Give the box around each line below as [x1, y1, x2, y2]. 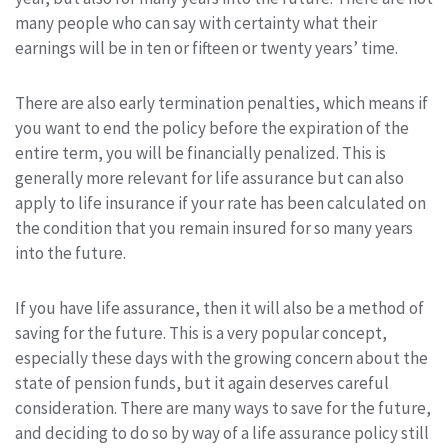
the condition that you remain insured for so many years [15, 216, 413, 239]
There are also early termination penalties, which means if [15, 91, 428, 114]
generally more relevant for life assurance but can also [15, 166, 404, 189]
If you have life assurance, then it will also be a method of [15, 296, 424, 319]
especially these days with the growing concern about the [15, 346, 428, 369]
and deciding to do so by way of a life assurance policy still [15, 421, 429, 444]
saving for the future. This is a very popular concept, [15, 321, 387, 344]
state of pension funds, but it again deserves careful [15, 371, 389, 394]
